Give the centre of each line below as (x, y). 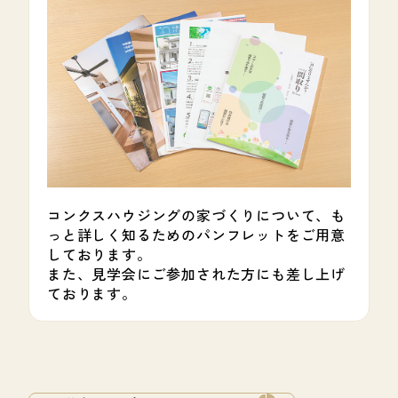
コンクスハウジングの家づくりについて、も (196, 215)
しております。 (99, 254)
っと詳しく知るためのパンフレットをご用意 (196, 234)
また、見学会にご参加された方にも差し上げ (196, 273)
